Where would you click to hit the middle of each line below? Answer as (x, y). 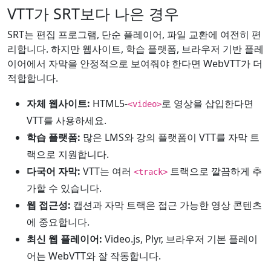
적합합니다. (33, 78)
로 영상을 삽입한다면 (207, 103)
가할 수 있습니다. (64, 188)
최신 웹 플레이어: (64, 239)
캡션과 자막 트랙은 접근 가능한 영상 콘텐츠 (166, 205)
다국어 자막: (54, 171)
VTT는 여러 (107, 171)
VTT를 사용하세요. (67, 120)
